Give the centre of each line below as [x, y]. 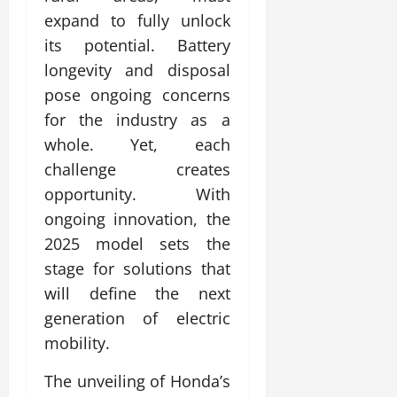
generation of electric [137, 318]
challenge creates [137, 169]
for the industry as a [137, 119]
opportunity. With [137, 194]
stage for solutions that [137, 268]
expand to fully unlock [137, 20]
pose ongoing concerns [137, 94]
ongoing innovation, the [137, 218]
